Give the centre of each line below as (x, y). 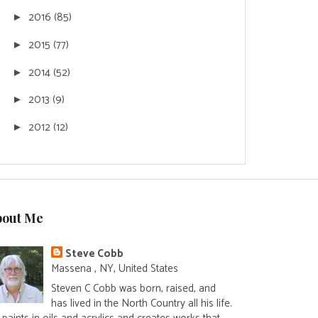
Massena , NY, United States (115, 268)
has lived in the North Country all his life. (142, 304)
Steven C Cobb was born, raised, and (134, 289)
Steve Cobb (95, 253)
